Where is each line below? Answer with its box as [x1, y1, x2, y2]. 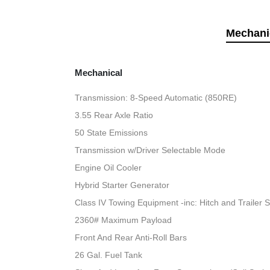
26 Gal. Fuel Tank [75, 250, 143, 260]
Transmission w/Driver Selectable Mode [75, 145, 226, 155]
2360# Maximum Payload [75, 215, 172, 225]
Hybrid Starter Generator [75, 180, 170, 190]
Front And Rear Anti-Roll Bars [75, 233, 187, 243]
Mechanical [75, 67, 123, 78]
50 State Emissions [75, 128, 148, 138]
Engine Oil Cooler [75, 163, 142, 173]
